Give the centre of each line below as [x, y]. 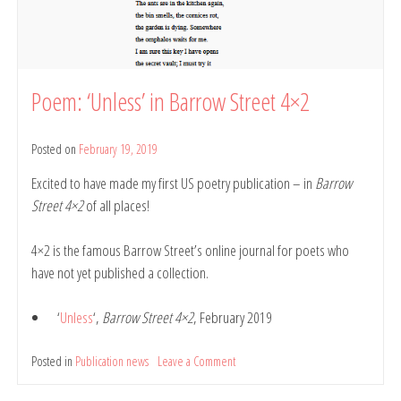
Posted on [55, 149]
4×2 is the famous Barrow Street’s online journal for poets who [190, 251]
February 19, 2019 [118, 149]
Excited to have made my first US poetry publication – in [173, 183]
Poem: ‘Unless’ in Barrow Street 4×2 [171, 102]
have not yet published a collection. [120, 273]
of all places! [116, 206]
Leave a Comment [196, 361]
